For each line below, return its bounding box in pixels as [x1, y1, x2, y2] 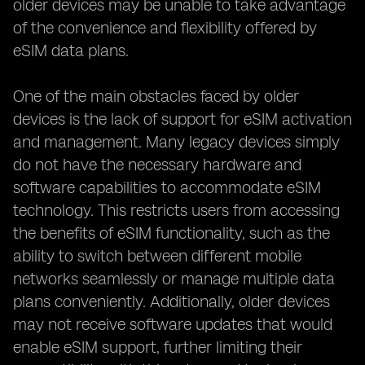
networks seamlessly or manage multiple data [13, 269, 335, 288]
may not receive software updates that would [13, 314, 332, 334]
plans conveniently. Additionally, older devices [13, 292, 330, 311]
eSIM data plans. [13, 41, 129, 60]
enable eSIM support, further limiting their [13, 337, 302, 357]
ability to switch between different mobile [13, 246, 301, 266]
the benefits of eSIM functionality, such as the [13, 223, 330, 243]
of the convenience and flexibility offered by [13, 18, 317, 37]
